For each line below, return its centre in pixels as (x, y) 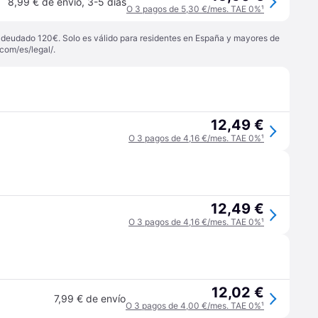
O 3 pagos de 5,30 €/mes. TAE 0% (194, 9)
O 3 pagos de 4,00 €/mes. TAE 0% (193, 306)
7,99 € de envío (90, 298)
